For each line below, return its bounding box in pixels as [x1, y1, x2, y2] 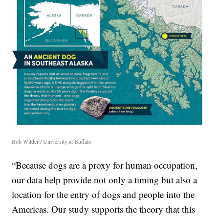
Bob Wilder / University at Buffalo [12, 137, 92, 145]
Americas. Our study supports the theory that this [12, 203, 196, 215]
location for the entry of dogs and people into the [12, 188, 195, 200]
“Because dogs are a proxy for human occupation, [12, 159, 198, 171]
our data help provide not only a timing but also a [12, 174, 197, 186]
